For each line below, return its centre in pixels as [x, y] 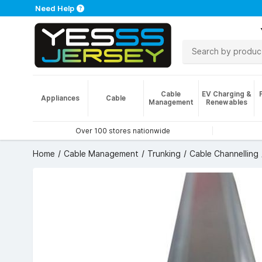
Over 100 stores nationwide [123, 131]
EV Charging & [226, 94]
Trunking [164, 154]
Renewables [226, 102]
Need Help [55, 8]
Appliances [60, 98]
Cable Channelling [224, 154]
